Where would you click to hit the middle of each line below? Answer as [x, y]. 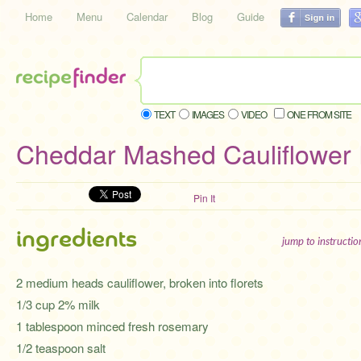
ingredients [77, 239]
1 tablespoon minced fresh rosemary [112, 326]
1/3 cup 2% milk [58, 304]
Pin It [204, 198]
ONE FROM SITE [319, 114]
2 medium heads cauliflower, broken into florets [140, 282]
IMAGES [208, 114]
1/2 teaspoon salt [61, 348]
